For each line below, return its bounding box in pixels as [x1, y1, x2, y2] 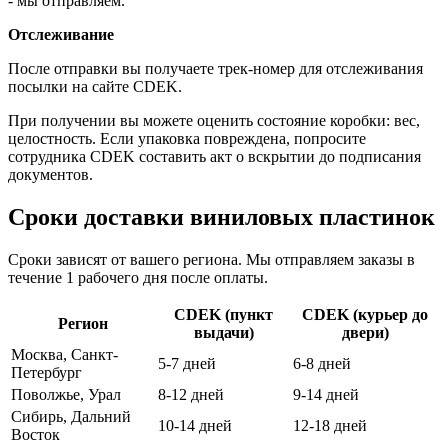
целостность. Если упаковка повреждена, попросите [8, 129, 366, 147]
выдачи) [193, 323, 254, 341]
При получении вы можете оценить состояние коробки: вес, [8, 111, 420, 129]
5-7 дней [158, 354, 216, 372]
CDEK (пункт [174, 305, 273, 323]
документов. [8, 165, 93, 183]
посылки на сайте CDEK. [8, 77, 182, 95]
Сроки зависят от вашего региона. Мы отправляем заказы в [8, 250, 415, 268]
